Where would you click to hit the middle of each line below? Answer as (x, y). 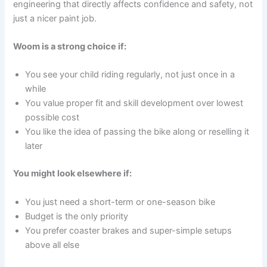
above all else (52, 245)
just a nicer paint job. (55, 18)
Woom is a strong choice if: (70, 47)
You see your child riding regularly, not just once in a (130, 75)
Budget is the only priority (77, 216)
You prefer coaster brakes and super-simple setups (129, 230)
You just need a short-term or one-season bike (120, 202)
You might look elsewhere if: (73, 174)
